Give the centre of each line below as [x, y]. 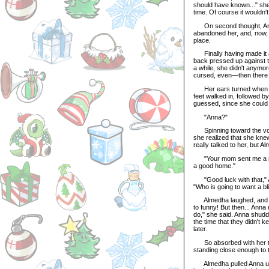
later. [200, 229]
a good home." [214, 165]
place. [202, 40]
